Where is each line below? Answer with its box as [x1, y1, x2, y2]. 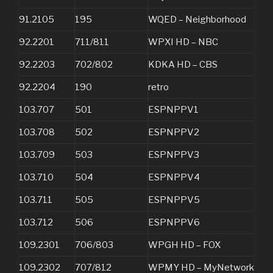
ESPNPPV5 [148, 194, 200, 206]
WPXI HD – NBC [148, 37, 218, 48]
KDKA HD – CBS [148, 59, 218, 71]
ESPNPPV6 [148, 217, 200, 229]
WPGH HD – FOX [148, 239, 221, 251]
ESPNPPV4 [148, 172, 200, 183]
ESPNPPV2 [148, 127, 199, 138]
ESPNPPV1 [148, 104, 199, 116]
